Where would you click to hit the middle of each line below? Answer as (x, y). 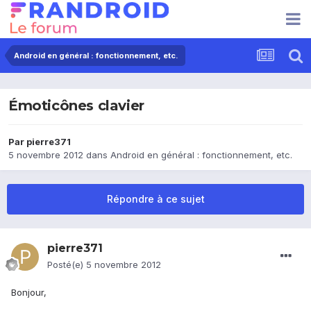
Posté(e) (67, 265)
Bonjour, (29, 293)
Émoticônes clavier (76, 106)
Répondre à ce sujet (155, 199)
